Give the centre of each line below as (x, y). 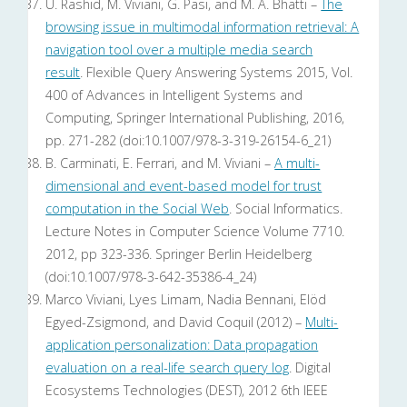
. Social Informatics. (286, 209)
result (63, 73)
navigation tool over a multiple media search (179, 50)
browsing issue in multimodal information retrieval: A (203, 27)
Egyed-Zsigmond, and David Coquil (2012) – (176, 323)
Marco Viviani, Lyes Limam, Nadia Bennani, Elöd (186, 300)
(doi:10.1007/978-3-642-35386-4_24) (151, 277)
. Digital (310, 368)
